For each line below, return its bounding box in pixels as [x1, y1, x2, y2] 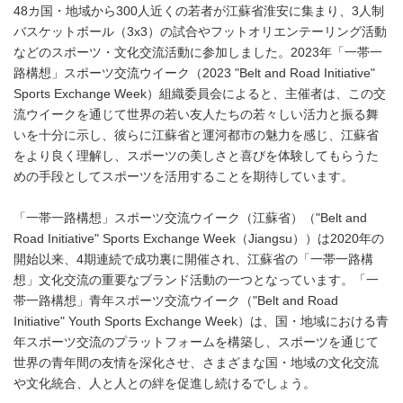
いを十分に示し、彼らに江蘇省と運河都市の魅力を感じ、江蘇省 [13, 128, 379, 142]
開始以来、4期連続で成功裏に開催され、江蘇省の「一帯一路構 [13, 252, 373, 266]
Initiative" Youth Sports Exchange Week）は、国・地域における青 [13, 314, 389, 328]
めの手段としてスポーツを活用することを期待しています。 [13, 169, 354, 184]
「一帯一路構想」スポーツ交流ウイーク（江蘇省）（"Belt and [13, 210, 367, 225]
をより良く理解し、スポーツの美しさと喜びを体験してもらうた [13, 148, 379, 163]
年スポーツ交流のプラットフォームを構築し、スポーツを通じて [13, 335, 379, 349]
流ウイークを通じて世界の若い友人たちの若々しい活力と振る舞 [13, 107, 379, 121]
